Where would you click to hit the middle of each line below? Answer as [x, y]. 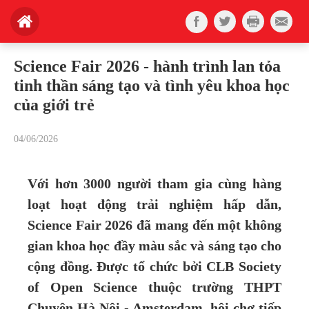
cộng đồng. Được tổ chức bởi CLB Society [154, 267]
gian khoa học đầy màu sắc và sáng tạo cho [154, 246]
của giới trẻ [54, 105]
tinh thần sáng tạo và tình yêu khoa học [152, 86]
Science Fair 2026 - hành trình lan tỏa [147, 66]
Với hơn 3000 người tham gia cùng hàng [154, 184]
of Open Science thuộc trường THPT [154, 287]
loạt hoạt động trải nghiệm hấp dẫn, [154, 205]
